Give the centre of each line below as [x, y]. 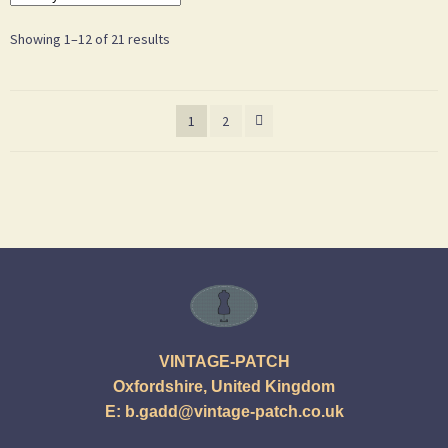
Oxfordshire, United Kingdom [224, 387]
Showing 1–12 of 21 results [90, 39]
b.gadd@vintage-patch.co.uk [234, 412]
